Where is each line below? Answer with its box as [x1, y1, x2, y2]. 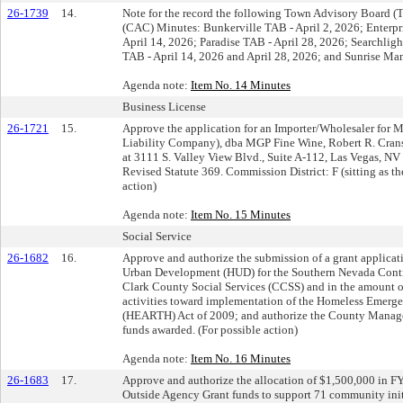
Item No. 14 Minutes [191, 77, 291, 92]
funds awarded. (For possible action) [122, 322, 298, 336]
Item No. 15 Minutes [191, 207, 291, 221]
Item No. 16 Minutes [191, 351, 291, 365]
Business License [122, 99, 206, 113]
